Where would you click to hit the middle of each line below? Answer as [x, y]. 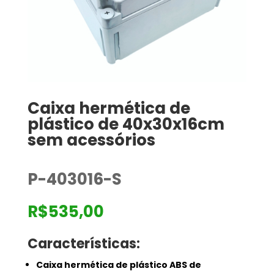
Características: [83, 244]
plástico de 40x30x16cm [126, 124]
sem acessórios [91, 140]
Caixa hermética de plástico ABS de [118, 265]
